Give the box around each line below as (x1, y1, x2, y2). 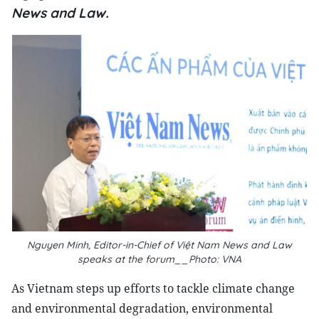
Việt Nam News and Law (176, 239, 292, 251)
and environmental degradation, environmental (11, 300, 273, 316)
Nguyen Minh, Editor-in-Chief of (27, 239, 176, 251)
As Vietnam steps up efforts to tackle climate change (11, 281, 295, 296)
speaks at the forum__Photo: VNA (78, 253, 241, 266)
